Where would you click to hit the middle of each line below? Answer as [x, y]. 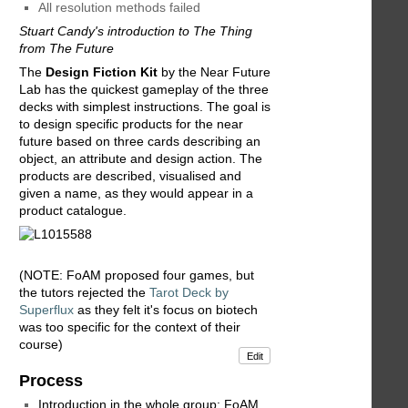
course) [41, 345]
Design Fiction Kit [102, 71]
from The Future [66, 48]
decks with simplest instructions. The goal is [145, 106]
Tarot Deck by [189, 293]
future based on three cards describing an [140, 141]
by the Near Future [214, 71]
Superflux [46, 310]
